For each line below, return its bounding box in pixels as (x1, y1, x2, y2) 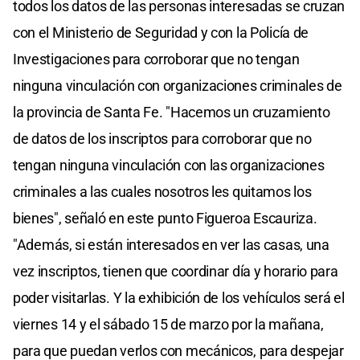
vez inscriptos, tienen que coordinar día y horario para (13, 262, 338, 280)
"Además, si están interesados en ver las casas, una (13, 235, 329, 253)
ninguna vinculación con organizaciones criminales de (13, 76, 342, 94)
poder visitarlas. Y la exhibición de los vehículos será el (13, 288, 345, 306)
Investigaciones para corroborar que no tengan (13, 50, 300, 67)
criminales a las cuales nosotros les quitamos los (13, 182, 312, 200)
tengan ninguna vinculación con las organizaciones (13, 156, 325, 174)
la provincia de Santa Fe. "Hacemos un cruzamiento (13, 103, 330, 121)
